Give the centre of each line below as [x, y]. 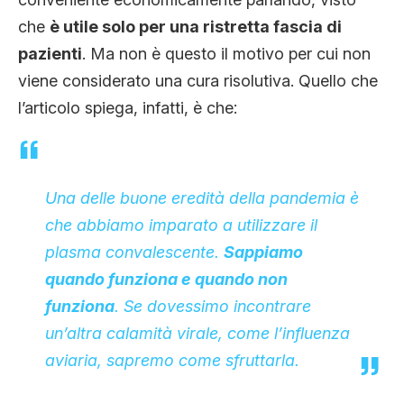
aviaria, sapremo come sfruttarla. [172, 360]
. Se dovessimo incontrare [213, 306]
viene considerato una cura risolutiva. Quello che [198, 80]
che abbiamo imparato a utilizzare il [181, 225]
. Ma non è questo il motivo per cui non [226, 53]
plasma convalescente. [134, 252]
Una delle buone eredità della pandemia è [202, 197]
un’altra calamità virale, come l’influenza [197, 333]
